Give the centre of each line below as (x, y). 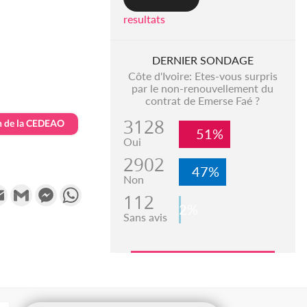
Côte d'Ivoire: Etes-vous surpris (202, 76)
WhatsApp (108, 190)
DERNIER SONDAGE (202, 60)
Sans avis (145, 217)
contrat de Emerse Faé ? (203, 101)
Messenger (83, 190)
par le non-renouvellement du (203, 88)
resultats (144, 19)
